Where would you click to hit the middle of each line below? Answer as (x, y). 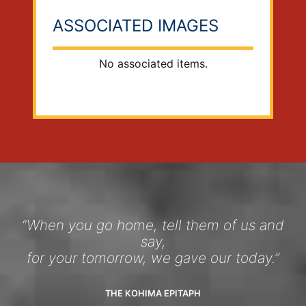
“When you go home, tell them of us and (153, 225)
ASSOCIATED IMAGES (136, 26)
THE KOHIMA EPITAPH (153, 293)
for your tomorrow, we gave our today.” (153, 258)
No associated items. (153, 64)
